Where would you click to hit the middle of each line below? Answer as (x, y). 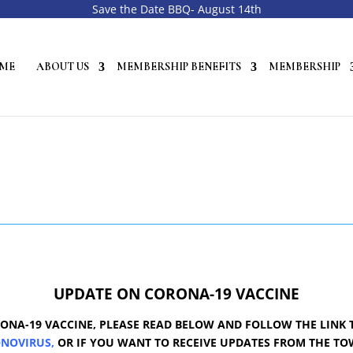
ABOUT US (63, 67)
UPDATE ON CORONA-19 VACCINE (176, 293)
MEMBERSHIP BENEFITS (179, 67)
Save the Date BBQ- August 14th (176, 9)
